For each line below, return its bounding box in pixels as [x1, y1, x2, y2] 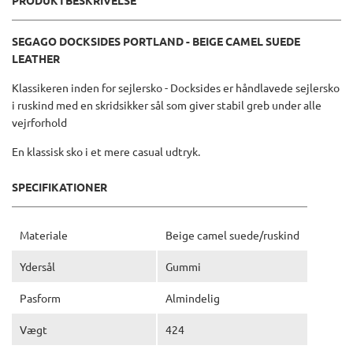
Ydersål [20, 259, 55, 274]
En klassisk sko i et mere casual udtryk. [12, 144, 200, 159]
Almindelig [165, 291, 220, 306]
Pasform [20, 291, 61, 306]
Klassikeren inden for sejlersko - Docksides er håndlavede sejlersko [12, 80, 340, 95]
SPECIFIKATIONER [12, 180, 107, 195]
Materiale [20, 228, 68, 243]
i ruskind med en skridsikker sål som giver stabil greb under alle [12, 98, 321, 113]
